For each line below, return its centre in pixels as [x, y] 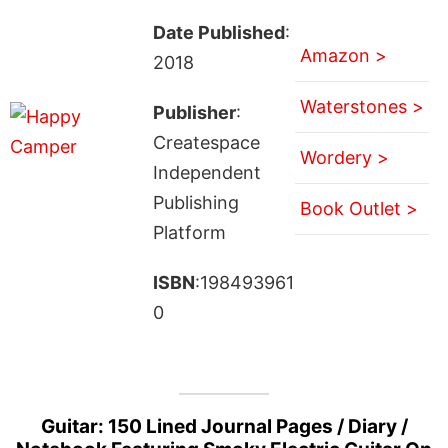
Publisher [194, 112]
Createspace [206, 142]
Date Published [218, 32]
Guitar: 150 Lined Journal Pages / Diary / [224, 426]
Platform [189, 232]
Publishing [195, 202]
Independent [206, 172]
